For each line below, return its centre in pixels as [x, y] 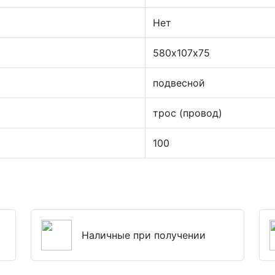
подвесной [179, 83]
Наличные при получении [144, 235]
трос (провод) [188, 113]
